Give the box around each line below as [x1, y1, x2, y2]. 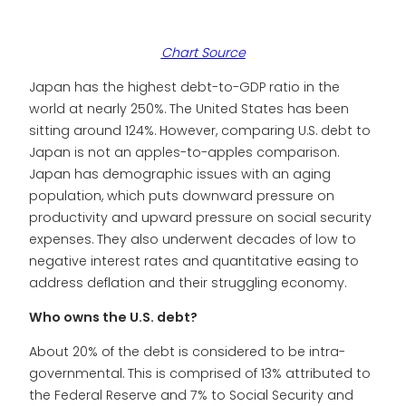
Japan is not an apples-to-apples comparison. [29, 142, 339, 161]
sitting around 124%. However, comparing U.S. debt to [29, 121, 371, 140]
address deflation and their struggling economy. [29, 273, 350, 292]
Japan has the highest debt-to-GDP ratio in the [29, 77, 340, 96]
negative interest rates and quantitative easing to [29, 251, 359, 270]
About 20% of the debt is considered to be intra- [29, 343, 345, 362]
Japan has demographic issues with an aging [29, 164, 331, 183]
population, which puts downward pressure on [29, 186, 334, 205]
